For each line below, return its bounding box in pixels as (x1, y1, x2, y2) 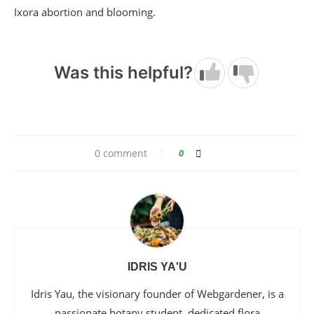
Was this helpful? (54, 62, 193, 83)
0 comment (94, 146, 147, 160)
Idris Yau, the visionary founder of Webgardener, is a (30, 286, 284, 301)
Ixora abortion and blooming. (14, 4, 156, 19)
